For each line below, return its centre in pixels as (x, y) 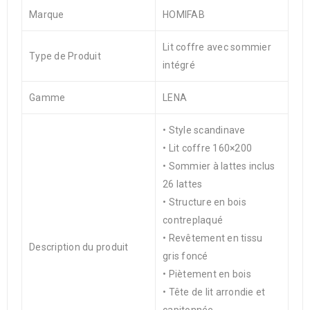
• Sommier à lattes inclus (219, 166)
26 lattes (183, 184)
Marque (47, 15)
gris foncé (185, 256)
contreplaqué (193, 220)
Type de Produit (65, 56)
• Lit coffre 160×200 (207, 148)
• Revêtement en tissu (213, 238)
